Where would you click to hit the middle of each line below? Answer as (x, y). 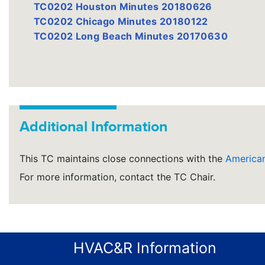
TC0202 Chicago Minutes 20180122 (121, 21)
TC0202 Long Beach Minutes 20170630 (131, 36)
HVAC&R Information (145, 248)
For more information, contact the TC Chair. (117, 177)
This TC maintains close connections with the (122, 159)
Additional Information (93, 126)
